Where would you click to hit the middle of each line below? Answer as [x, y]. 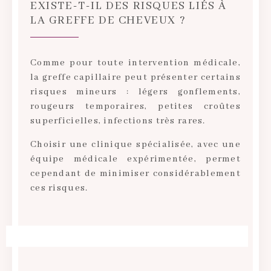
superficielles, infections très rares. [118, 121]
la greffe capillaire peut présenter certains [135, 78]
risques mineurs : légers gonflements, [135, 92]
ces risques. [59, 188]
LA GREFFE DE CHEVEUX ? [108, 21]
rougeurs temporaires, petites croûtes [135, 107]
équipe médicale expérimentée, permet [135, 159]
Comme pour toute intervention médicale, [135, 63]
